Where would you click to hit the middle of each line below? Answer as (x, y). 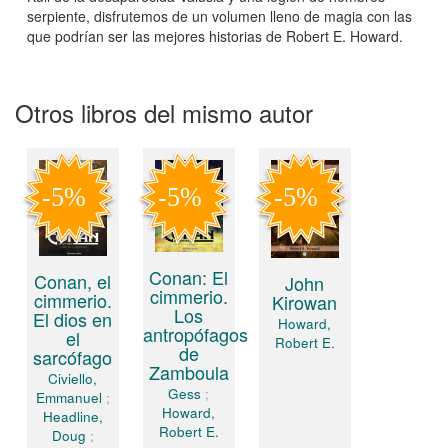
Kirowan (305, 301)
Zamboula (188, 371)
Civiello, (73, 378)
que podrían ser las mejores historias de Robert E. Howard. (215, 36)
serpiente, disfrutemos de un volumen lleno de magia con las (219, 16)
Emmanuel (68, 397)
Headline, (72, 416)
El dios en (73, 318)
